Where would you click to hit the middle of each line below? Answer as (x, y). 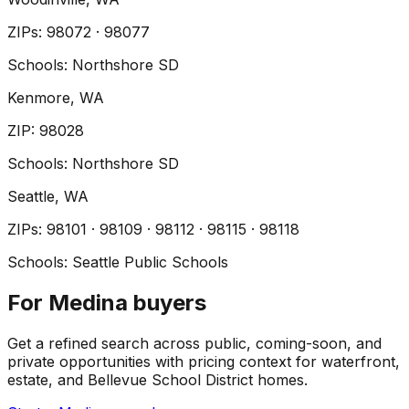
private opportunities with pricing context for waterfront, (204, 362)
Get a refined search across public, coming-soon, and (194, 344)
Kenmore (39, 98)
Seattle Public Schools (150, 262)
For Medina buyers (107, 303)
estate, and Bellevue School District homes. (157, 380)
